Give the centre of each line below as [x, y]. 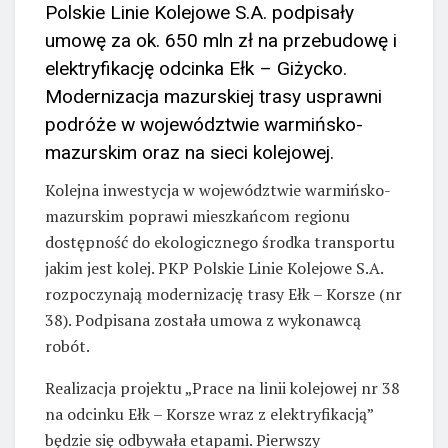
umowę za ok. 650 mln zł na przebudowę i [221, 41]
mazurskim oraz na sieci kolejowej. [189, 153]
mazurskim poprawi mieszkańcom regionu [197, 215]
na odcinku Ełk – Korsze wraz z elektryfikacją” [209, 413]
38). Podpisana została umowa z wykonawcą [203, 319]
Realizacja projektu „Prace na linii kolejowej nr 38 [222, 387]
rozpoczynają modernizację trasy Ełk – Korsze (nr [223, 293]
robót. [67, 345]
